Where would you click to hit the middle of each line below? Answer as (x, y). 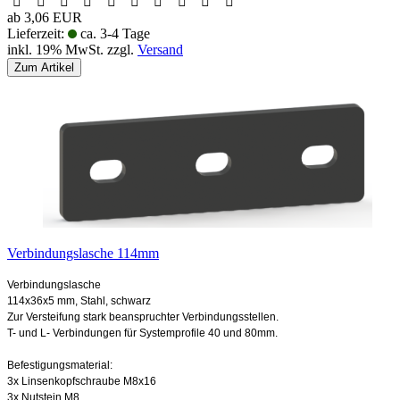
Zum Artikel (44, 67)
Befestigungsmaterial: (60, 365)
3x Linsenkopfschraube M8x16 (82, 381)
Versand (160, 49)
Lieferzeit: (37, 33)
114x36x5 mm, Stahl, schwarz (79, 300)
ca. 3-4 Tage (113, 33)
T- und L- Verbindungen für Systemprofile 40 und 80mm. (142, 333)
